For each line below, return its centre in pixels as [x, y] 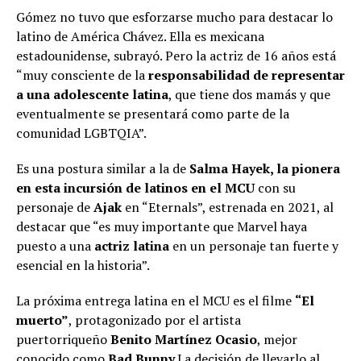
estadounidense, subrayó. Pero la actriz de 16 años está [176, 56]
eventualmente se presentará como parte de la [153, 114]
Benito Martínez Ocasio [184, 340]
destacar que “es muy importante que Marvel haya [162, 227]
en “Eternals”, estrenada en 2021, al [228, 207]
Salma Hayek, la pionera [265, 169]
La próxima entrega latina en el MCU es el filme [156, 301]
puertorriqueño [63, 340]
